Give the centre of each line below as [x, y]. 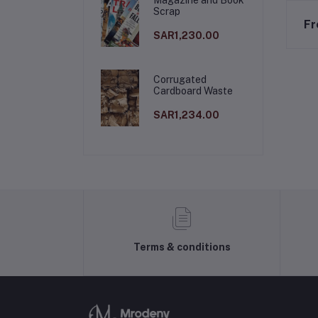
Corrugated [180, 79]
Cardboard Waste [193, 91]
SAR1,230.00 [187, 35]
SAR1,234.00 [187, 115]
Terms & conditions [182, 247]
